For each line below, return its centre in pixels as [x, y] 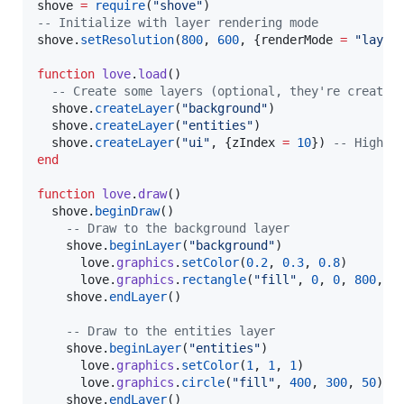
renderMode [297, 40]
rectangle [214, 280]
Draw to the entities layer [178, 331]
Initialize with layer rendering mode [185, 23]
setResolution [127, 40]
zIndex [253, 143]
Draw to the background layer [185, 229]
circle [203, 383]
